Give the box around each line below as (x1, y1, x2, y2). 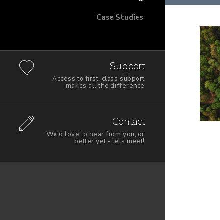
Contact (112, 115, 145, 128)
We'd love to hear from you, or (46, 129, 145, 138)
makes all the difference (65, 81, 145, 90)
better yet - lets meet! (74, 137, 145, 146)
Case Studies (96, 11, 144, 22)
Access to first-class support (52, 73, 145, 83)
